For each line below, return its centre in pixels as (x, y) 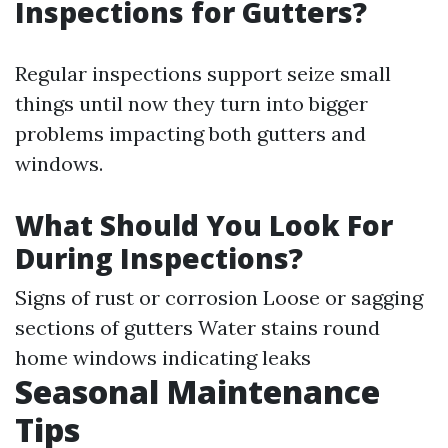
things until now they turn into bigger (191, 104)
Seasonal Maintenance (197, 392)
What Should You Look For (204, 225)
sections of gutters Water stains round (197, 328)
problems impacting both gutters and (190, 134)
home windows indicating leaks (163, 358)
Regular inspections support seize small (203, 74)
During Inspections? (159, 258)
